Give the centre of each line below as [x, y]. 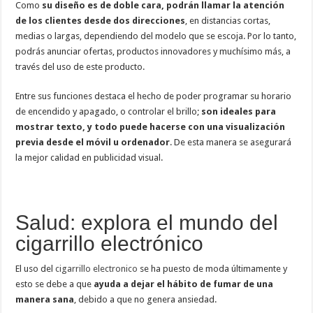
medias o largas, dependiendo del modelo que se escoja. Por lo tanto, [156, 36]
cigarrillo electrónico [110, 243]
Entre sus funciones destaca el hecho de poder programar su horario [154, 96]
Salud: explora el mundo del [147, 222]
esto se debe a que [55, 284]
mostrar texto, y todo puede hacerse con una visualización [151, 126]
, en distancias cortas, [228, 20]
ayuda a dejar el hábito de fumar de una [184, 284]
